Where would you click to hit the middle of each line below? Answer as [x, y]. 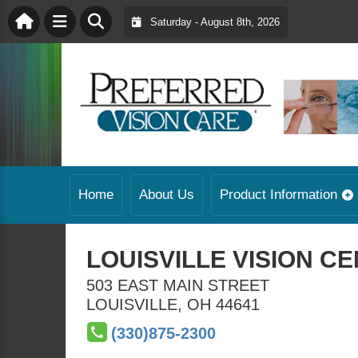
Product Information [278, 195]
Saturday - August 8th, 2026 [210, 22]
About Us [167, 195]
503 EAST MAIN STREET [178, 285]
